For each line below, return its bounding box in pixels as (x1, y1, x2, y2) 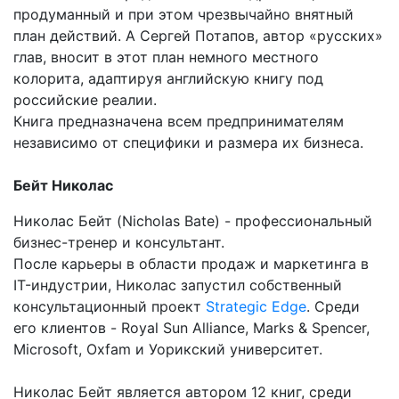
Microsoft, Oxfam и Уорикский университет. (13, 340, 327, 359)
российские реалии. (13, 91, 157, 110)
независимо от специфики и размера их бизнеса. (13, 134, 363, 152)
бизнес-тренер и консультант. (13, 233, 229, 252)
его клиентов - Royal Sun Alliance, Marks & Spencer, (13, 319, 370, 338)
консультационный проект (13, 297, 206, 316)
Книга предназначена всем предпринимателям (13, 112, 344, 131)
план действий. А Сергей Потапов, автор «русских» (13, 27, 383, 45)
